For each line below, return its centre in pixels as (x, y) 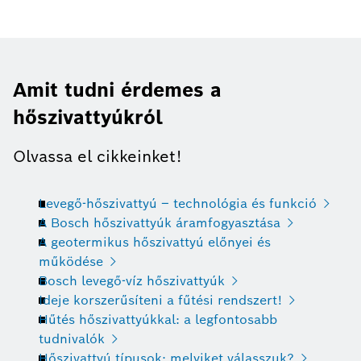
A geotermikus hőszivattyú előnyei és (155, 242)
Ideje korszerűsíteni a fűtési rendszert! (160, 300)
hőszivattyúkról (88, 117)
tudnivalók (72, 338)
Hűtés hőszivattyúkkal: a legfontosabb (158, 319)
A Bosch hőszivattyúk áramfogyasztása (160, 222)
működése (71, 261)
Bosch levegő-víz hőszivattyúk (132, 280)
